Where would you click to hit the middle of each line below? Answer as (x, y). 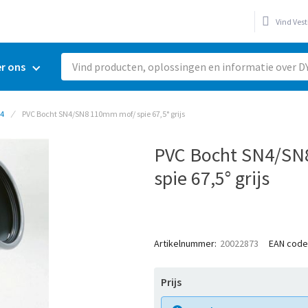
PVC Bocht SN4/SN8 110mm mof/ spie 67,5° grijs (103, 114)
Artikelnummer (184, 243)
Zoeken (79, 82)
